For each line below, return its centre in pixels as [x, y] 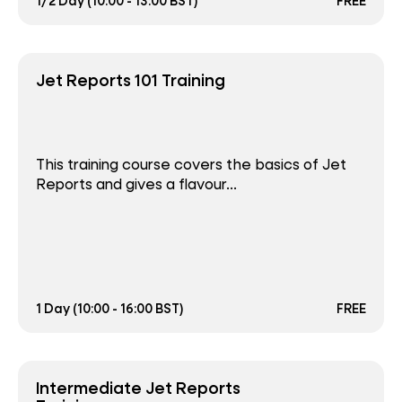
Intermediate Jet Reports [138, 388]
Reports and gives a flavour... [136, 184]
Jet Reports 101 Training [131, 80]
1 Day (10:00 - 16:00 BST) [110, 309]
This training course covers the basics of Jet [191, 164]
